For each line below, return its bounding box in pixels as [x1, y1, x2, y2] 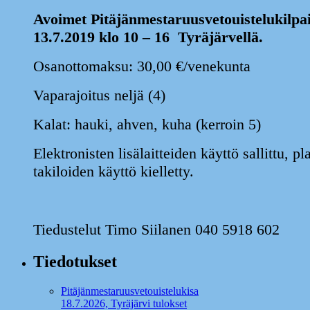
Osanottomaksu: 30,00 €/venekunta [33, 57, 250, 75]
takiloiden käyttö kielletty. [33, 163, 194, 181]
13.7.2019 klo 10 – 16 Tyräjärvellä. [33, 28, 263, 46]
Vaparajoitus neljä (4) [33, 86, 165, 104]
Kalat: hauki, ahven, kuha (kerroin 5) [33, 116, 261, 134]
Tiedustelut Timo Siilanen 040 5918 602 [33, 221, 280, 239]
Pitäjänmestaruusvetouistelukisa [61, 285, 199, 298]
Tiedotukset [33, 253, 117, 271]
